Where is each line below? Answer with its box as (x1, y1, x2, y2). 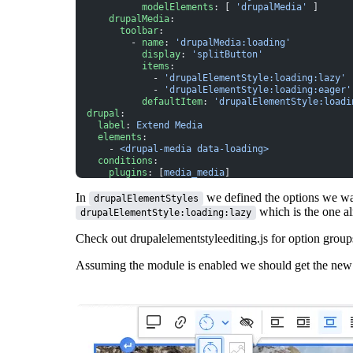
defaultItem (76, 95, 203, 107)
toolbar (76, 24, 158, 36)
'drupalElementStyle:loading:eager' (164, 84, 351, 95)
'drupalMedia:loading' (175, 36, 291, 48)
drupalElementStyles (94, 192, 199, 204)
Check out (76, 231, 130, 245)
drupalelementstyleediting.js (130, 231, 268, 245)
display (76, 48, 180, 60)
